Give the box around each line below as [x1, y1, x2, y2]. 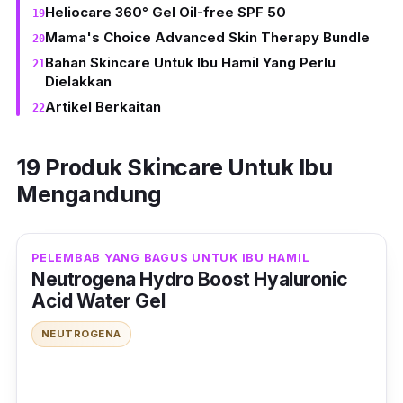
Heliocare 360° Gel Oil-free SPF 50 [45, 4, 286, 22]
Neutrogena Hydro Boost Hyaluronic [31, 267, 348, 291]
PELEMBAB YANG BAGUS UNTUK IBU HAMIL [31, 250, 310, 264]
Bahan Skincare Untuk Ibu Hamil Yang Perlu [45, 54, 336, 72]
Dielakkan [45, 73, 112, 91]
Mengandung [16, 180, 161, 208]
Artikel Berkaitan [45, 98, 161, 116]
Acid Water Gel [31, 289, 166, 312]
